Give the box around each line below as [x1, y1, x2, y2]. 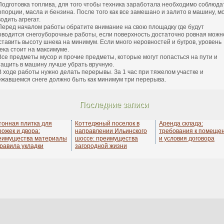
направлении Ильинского [75, 127, 147, 134]
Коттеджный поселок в [75, 120, 139, 127]
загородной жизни [75, 142, 127, 149]
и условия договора [159, 135, 214, 142]
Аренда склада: [159, 120, 203, 127]
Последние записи [79, 100, 148, 109]
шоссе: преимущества [75, 135, 138, 142]
